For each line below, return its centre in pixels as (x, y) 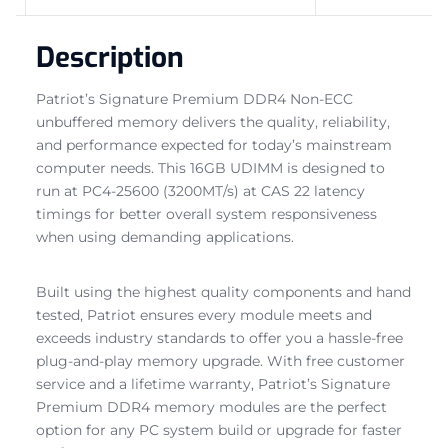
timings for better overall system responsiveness (206, 213)
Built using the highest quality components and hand (223, 291)
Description (110, 57)
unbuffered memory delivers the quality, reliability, (213, 121)
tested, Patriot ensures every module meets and (204, 314)
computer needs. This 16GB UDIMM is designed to (210, 167)
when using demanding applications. (165, 236)
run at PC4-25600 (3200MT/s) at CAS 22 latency (200, 190)
